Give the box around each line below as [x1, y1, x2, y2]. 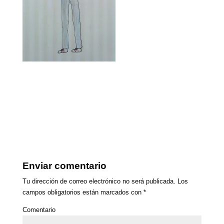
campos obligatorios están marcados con [22, 188, 143, 196]
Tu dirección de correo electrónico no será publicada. [22, 177, 175, 185]
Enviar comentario [22, 160, 106, 171]
